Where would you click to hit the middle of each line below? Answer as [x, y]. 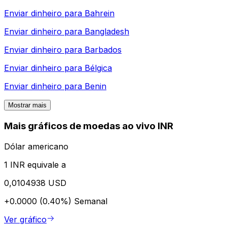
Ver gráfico [25, 219]
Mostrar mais [27, 105]
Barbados [103, 50]
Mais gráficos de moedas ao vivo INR [89, 126]
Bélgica [98, 68]
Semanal [91, 201]
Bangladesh [107, 32]
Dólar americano [36, 146]
